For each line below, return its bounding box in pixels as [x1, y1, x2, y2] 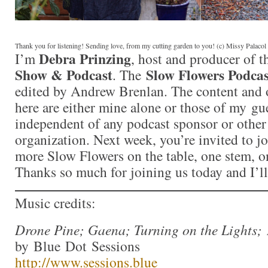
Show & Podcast [15, 64, 112, 85]
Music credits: [15, 193, 96, 212]
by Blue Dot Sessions [15, 236, 140, 255]
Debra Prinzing [39, 48, 131, 69]
